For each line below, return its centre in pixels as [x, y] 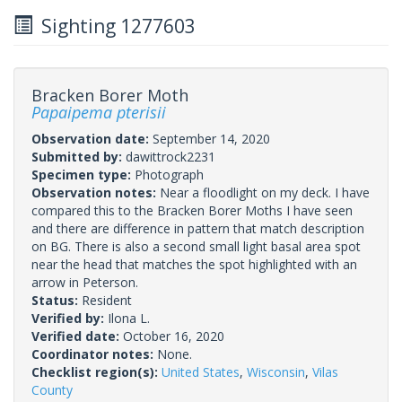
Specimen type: [83, 174]
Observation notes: [96, 192]
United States [201, 371]
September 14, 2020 [211, 138]
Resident [107, 300]
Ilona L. [129, 318]
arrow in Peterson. [85, 282]
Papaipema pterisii [99, 112]
